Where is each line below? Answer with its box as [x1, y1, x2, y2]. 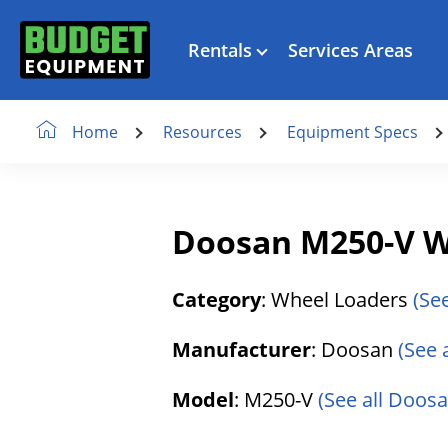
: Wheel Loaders [261, 286, 413, 313]
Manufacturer [172, 336, 311, 363]
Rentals [188, 37, 252, 62]
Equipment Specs [287, 120, 418, 143]
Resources [163, 120, 242, 143]
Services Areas [288, 37, 413, 62]
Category [172, 286, 261, 313]
